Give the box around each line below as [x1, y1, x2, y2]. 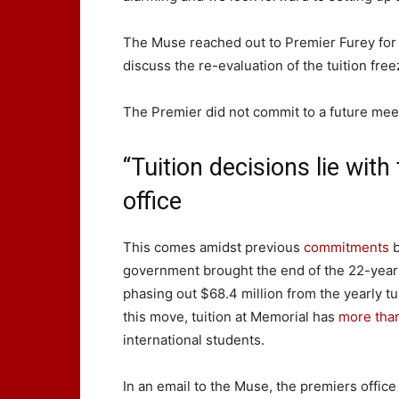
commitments [304, 239, 389, 256]
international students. [123, 331, 265, 348]
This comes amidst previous [123, 239, 304, 256]
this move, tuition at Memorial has [123, 308, 338, 325]
